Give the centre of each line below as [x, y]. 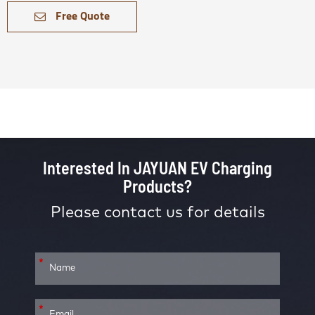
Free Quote [81, 17]
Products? [157, 186]
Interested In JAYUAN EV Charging [157, 168]
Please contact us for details [157, 213]
